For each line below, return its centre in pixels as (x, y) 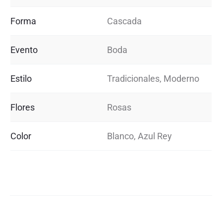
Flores (23, 108)
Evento (24, 50)
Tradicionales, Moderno (153, 79)
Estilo (21, 79)
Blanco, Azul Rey (139, 136)
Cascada (124, 21)
